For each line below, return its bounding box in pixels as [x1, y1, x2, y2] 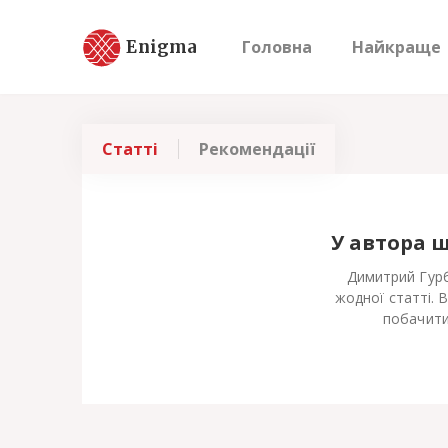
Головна [242, 36, 312, 58]
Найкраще [352, 36, 441, 58]
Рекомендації [199, 138, 315, 160]
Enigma [126, 35, 198, 58]
